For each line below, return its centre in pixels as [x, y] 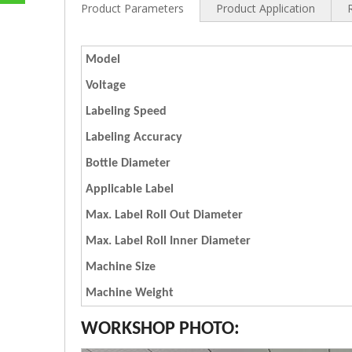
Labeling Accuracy [134, 137]
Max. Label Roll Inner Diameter [168, 241]
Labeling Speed [126, 111]
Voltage [106, 85]
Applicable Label [130, 189]
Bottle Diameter [128, 163]
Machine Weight [130, 293]
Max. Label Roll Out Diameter [164, 215]
